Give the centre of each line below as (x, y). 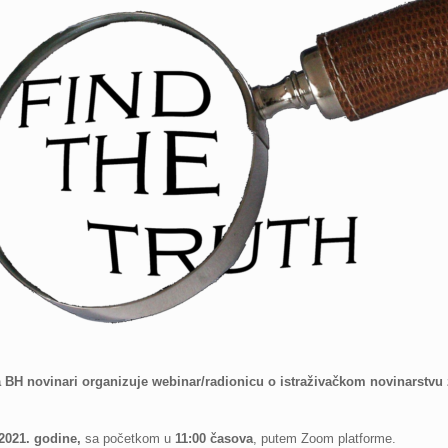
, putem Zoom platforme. (326, 438)
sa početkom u (127, 438)
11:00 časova (213, 438)
